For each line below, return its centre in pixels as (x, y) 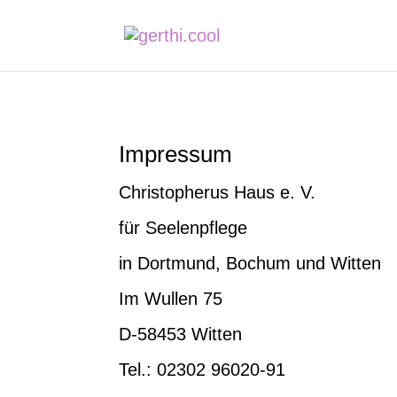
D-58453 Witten (181, 334)
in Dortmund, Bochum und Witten (250, 263)
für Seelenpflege (183, 227)
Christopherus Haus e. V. (218, 192)
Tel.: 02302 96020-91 (202, 369)
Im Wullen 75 (171, 298)
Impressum (176, 154)
